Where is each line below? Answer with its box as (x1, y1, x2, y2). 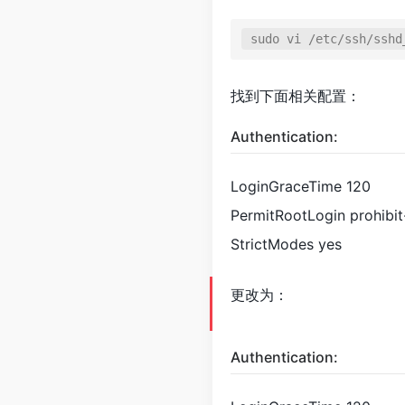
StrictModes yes (231, 235, 342, 253)
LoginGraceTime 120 (231, 177, 371, 195)
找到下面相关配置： (231, 87, 361, 105)
